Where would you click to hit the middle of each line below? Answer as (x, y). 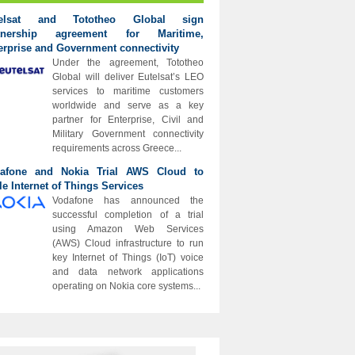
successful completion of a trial (128, 215)
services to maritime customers (128, 91)
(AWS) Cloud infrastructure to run (128, 243)
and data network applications (128, 272)
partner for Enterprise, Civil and (128, 120)
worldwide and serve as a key (128, 105)
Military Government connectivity (128, 134)
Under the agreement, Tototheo (128, 63)
